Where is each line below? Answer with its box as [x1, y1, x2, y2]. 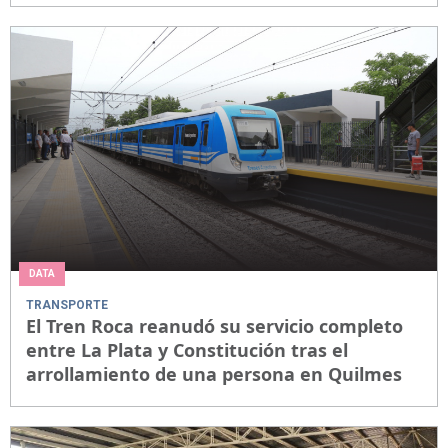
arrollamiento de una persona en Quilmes [26, 361, 402, 386]
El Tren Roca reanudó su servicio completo [26, 313, 403, 338]
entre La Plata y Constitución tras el [26, 337, 348, 362]
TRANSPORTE [26, 297, 108, 312]
